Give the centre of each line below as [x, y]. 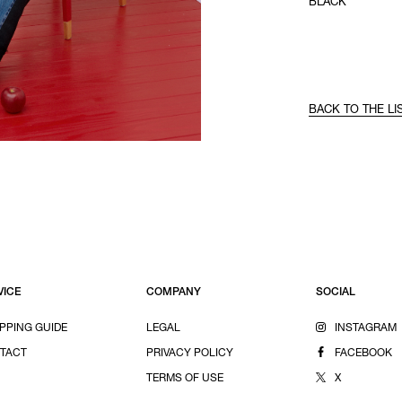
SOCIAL [336, 293]
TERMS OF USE [184, 379]
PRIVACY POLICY [189, 354]
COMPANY [173, 293]
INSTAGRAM [366, 328]
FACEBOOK [364, 354]
